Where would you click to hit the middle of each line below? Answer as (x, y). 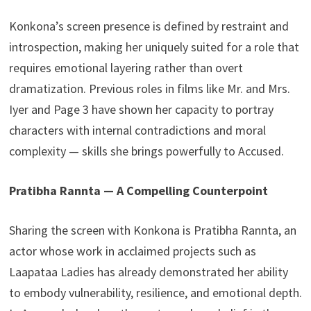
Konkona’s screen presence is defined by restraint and (149, 26)
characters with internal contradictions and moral (137, 131)
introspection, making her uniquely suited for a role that (154, 47)
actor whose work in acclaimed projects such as (132, 251)
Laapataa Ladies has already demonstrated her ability (148, 272)
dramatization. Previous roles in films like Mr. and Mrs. (149, 89)
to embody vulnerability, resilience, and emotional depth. (155, 293)
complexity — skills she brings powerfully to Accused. (148, 151)
